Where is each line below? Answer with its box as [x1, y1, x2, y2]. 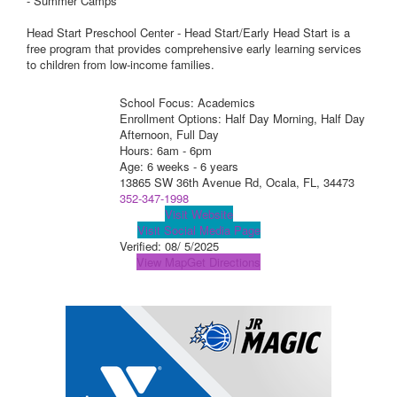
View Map [136, 253, 187, 271]
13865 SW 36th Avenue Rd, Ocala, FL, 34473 [119, 174, 354, 191]
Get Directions [187, 253, 261, 271]
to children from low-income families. [27, 56, 214, 74]
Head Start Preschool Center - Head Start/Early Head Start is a [27, 24, 350, 42]
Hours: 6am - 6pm [119, 142, 212, 160]
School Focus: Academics [119, 94, 255, 112]
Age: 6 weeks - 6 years [119, 158, 238, 175]
